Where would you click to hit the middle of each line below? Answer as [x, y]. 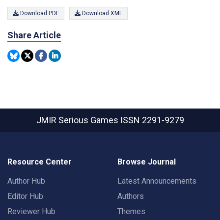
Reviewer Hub [31, 211]
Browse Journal [147, 162]
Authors [131, 196]
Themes [131, 211]
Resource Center [40, 162]
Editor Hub [25, 196]
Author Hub [26, 181]
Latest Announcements [157, 181]
